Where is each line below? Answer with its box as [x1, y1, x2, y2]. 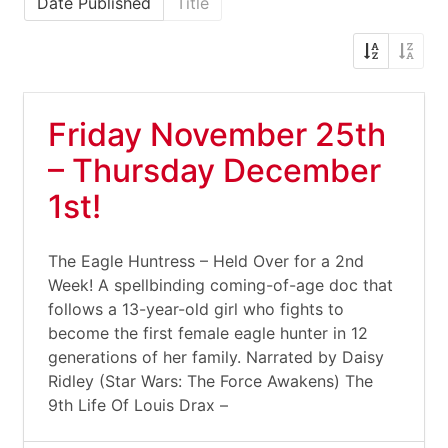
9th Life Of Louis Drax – [48, 395, 228, 415]
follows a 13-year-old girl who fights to [48, 299, 344, 319]
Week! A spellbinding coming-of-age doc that [48, 275, 393, 295]
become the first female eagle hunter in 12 [48, 323, 368, 343]
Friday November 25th [48, 115, 386, 154]
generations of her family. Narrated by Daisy [48, 347, 384, 367]
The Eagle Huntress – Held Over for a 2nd [48, 251, 364, 271]
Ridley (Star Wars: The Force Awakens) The [48, 371, 373, 391]
